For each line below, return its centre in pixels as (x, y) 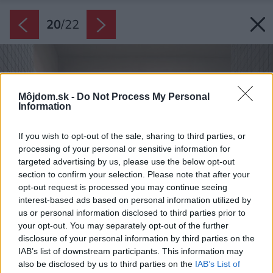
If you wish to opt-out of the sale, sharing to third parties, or (132, 136)
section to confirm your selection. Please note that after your (134, 175)
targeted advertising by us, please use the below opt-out (126, 162)
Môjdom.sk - (48, 97)
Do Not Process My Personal (143, 97)
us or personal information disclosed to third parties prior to (132, 213)
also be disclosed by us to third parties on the (107, 264)
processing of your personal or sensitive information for (124, 149)
